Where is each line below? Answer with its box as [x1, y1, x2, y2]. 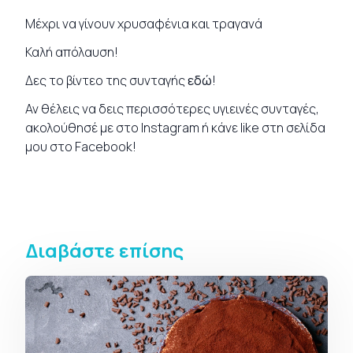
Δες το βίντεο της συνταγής [25, 71, 188, 89]
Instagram [139, 118, 199, 136]
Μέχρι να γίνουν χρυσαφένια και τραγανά [25, 14, 262, 32]
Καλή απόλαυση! [25, 43, 118, 61]
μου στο [25, 137, 72, 155]
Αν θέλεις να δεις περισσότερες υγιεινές [25, 99, 261, 117]
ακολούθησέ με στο [25, 118, 139, 136]
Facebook [72, 137, 132, 155]
